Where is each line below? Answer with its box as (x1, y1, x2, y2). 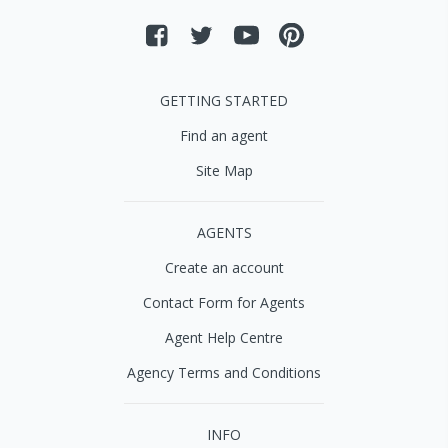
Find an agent (180, 126, 268, 145)
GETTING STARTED (160, 91, 288, 110)
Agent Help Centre (165, 328, 283, 347)
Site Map (195, 161, 253, 180)
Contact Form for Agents (143, 293, 305, 312)
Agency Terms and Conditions (127, 363, 321, 382)
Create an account (164, 258, 284, 277)
